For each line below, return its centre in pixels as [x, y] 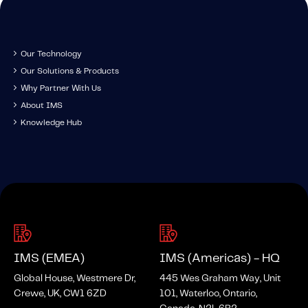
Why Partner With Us [61, 88]
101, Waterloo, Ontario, [208, 293]
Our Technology [51, 54]
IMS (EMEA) [49, 258]
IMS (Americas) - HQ [220, 258]
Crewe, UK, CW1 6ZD [60, 293]
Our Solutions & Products [70, 71]
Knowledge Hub [51, 122]
